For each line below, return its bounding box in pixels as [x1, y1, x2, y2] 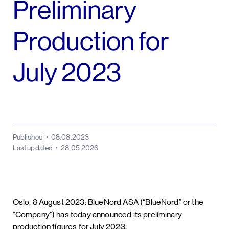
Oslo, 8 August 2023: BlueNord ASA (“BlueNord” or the [12, 197, 203, 207]
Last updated [12, 143, 53, 152]
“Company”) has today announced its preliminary [12, 209, 182, 219]
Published [12, 132, 43, 141]
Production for [12, 26, 169, 57]
